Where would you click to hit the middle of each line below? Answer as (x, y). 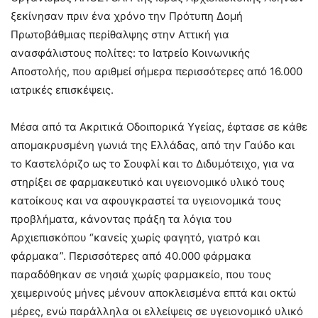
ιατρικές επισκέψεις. (62, 90)
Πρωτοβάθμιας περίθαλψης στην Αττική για (120, 34)
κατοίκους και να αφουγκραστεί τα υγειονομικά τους (146, 201)
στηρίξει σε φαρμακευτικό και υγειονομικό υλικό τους (148, 182)
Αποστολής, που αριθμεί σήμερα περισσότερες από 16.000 (157, 71)
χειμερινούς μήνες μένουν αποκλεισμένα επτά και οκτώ (153, 293)
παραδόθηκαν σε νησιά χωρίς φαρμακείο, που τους (141, 274)
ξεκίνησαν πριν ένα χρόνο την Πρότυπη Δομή (127, 16)
